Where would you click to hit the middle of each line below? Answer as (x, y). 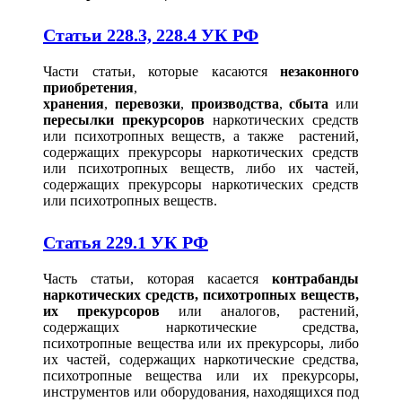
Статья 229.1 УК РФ (126, 242)
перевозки (147, 104)
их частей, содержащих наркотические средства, (201, 359)
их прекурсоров (101, 310)
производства (235, 104)
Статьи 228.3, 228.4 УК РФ (151, 35)
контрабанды (315, 278)
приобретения (88, 88)
